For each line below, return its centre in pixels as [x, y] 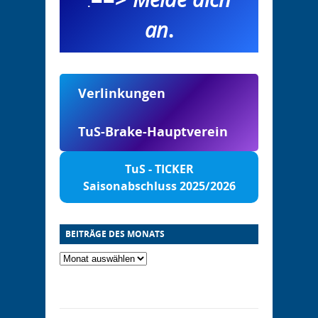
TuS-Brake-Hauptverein [153, 131]
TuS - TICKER [159, 169]
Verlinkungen [121, 93]
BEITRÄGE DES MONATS [115, 234]
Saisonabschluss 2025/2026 [159, 186]
